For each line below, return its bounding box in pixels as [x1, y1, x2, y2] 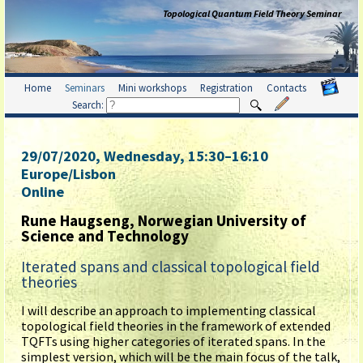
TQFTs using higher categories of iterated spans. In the [21, 333, 326, 350]
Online [21, 182, 64, 202]
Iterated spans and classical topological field [21, 257, 320, 277]
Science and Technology [21, 226, 189, 246]
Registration [199, 80, 253, 94]
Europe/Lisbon [21, 164, 116, 184]
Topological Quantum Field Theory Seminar [163, 7, 342, 19]
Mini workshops [117, 80, 186, 94]
